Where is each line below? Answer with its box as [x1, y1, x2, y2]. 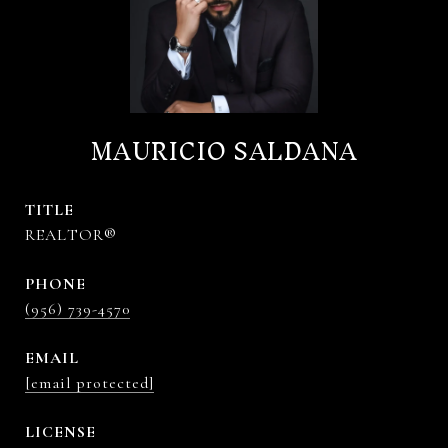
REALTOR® [25, 225, 117, 245]
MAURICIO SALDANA [90, 124, 358, 178]
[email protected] [25, 373, 154, 393]
